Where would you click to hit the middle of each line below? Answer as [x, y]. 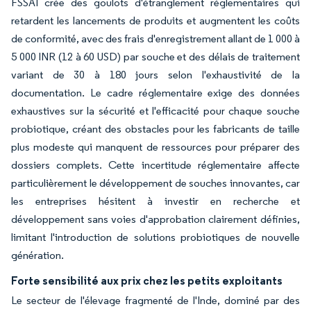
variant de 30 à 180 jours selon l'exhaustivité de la [155, 75]
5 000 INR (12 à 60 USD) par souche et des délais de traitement [155, 57]
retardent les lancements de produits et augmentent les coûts [155, 20]
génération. [37, 255]
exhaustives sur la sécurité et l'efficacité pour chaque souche [155, 111]
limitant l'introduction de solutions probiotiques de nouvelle [155, 237]
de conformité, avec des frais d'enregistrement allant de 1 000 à [155, 39]
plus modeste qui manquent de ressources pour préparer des [155, 147]
